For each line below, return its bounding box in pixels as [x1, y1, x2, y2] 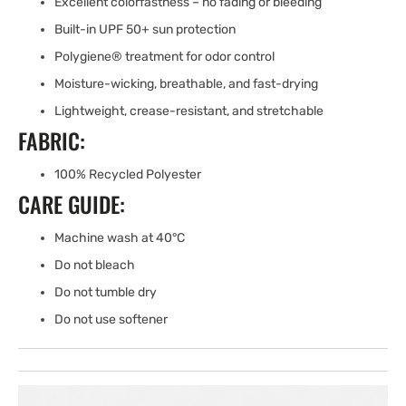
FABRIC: [18, 124, 91, 157]
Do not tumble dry [54, 285, 157, 300]
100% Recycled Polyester [54, 167, 201, 182]
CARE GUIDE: [18, 188, 130, 220]
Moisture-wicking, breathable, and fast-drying [54, 76, 318, 92]
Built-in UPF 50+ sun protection [54, 22, 236, 37]
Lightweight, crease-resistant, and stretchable [54, 103, 324, 119]
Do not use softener [54, 312, 168, 327]
